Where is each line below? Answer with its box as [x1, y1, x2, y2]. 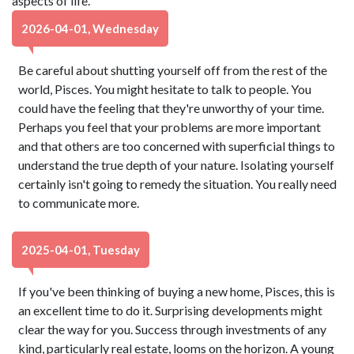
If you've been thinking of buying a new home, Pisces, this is [18, 284, 336, 299]
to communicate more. [18, 195, 140, 210]
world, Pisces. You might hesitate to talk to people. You [18, 81, 312, 96]
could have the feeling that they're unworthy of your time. [18, 100, 325, 115]
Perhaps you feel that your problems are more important [18, 119, 322, 134]
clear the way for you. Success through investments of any [18, 322, 327, 337]
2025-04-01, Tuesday [21, 243, 140, 257]
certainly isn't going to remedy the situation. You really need [18, 176, 337, 191]
